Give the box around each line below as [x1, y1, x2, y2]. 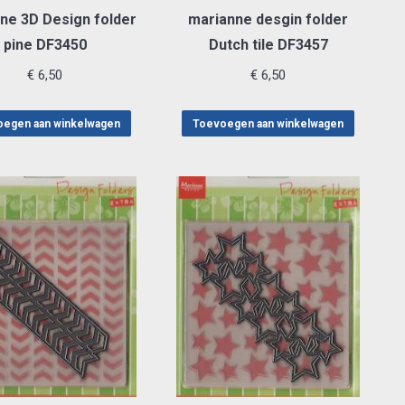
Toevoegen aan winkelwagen [193, 118, 344, 130]
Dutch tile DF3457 [208, 36, 328, 53]
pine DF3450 [3, 36, 87, 53]
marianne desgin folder [188, 11, 348, 28]
